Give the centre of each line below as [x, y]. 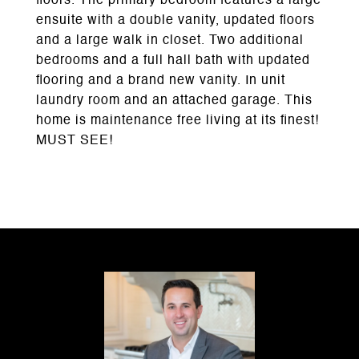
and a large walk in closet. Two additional [170, 41]
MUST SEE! [75, 141]
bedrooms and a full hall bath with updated [173, 61]
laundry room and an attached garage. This [174, 101]
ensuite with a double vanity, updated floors [175, 21]
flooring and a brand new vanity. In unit [161, 81]
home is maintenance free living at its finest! [177, 121]
